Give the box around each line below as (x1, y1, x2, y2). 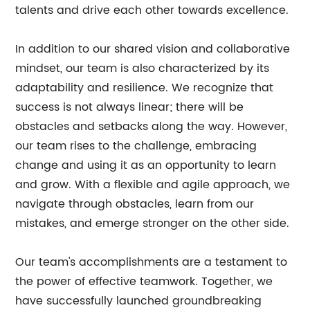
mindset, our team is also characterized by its (15, 60, 270, 77)
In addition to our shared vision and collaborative (15, 40, 291, 58)
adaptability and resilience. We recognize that (15, 79, 274, 97)
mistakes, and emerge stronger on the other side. (15, 215, 290, 232)
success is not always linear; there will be (15, 98, 244, 116)
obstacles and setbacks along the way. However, (15, 118, 288, 136)
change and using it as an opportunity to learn (15, 156, 277, 174)
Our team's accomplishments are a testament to (15, 253, 288, 271)
